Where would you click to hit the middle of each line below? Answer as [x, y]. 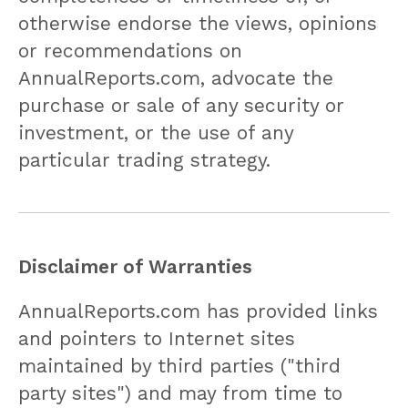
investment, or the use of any [156, 132]
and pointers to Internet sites [157, 338]
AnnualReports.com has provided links [198, 311]
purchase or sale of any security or [181, 105]
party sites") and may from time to [180, 393]
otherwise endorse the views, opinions [198, 23]
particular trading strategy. [144, 159]
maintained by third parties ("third [179, 365]
